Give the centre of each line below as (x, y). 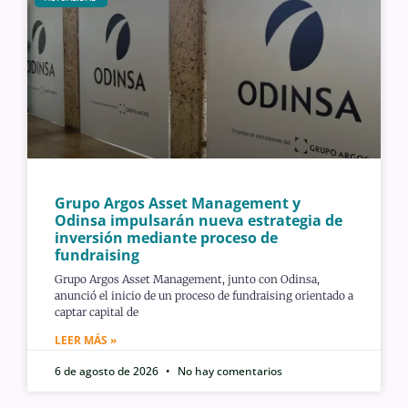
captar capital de (97, 311)
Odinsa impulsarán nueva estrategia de (199, 220)
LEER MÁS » (86, 340)
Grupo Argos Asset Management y (178, 203)
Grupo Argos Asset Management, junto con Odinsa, (187, 279)
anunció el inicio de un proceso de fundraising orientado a (204, 295)
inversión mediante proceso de (166, 237)
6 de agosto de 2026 (108, 371)
